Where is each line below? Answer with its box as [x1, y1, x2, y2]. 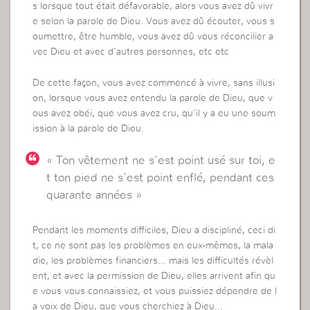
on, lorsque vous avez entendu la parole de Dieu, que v [33, 93, 273, 103]
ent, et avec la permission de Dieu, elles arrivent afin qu [33, 271, 276, 282]
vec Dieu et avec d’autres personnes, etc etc [33, 47, 230, 57]
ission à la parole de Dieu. [33, 123, 145, 134]
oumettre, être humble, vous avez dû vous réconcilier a [33, 32, 274, 42]
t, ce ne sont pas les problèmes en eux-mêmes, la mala [33, 241, 274, 251]
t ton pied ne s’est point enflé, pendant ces [46, 171, 275, 183]
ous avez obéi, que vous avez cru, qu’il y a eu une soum [33, 108, 276, 118]
